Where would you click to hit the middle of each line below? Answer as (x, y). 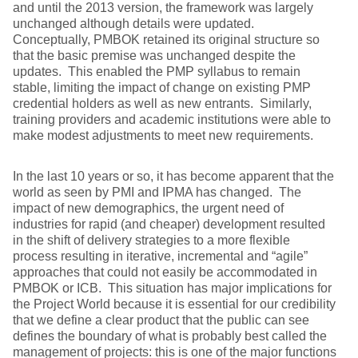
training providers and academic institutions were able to (172, 119)
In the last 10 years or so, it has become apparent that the (173, 176)
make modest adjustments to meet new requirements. (163, 135)
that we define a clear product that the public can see (161, 320)
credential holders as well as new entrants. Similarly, (162, 103)
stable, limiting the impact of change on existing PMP (162, 88)
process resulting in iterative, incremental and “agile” (160, 256)
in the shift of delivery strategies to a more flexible (151, 240)
